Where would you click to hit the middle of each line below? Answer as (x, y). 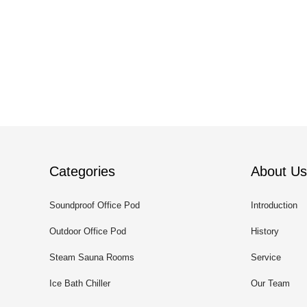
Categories (82, 171)
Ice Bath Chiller (80, 283)
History (265, 231)
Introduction (274, 205)
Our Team (270, 283)
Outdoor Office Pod (88, 231)
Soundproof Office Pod (95, 205)
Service (266, 257)
